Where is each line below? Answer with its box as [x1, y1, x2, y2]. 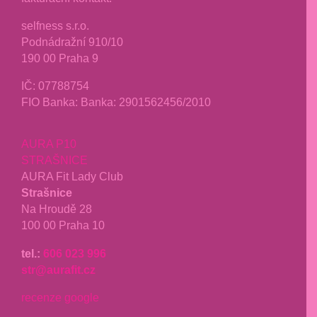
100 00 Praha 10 [21, 219, 105, 232]
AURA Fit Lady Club [21, 170, 123, 183]
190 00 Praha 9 [21, 52, 98, 65]
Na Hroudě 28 [21, 202, 92, 216]
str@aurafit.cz [21, 263, 96, 276]
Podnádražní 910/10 [21, 35, 123, 49]
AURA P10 [21, 137, 76, 151]
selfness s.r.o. [21, 19, 89, 33]
